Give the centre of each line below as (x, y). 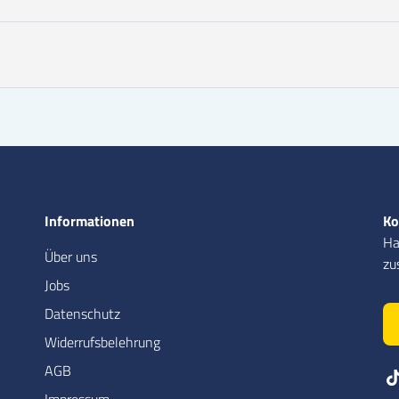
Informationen (90, 221)
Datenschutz (82, 314)
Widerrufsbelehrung (102, 342)
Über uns (71, 257)
